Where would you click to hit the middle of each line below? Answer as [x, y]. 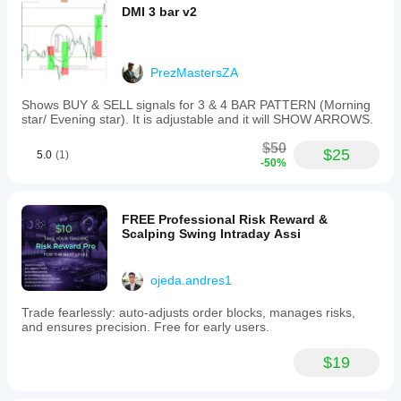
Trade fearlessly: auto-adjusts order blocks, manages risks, [188, 312]
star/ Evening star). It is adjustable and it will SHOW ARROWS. [197, 119]
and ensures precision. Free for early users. [145, 327]
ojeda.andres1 [191, 280]
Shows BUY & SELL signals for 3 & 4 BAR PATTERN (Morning [196, 105]
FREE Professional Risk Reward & [225, 219]
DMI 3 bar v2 [159, 12]
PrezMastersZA [194, 73]
